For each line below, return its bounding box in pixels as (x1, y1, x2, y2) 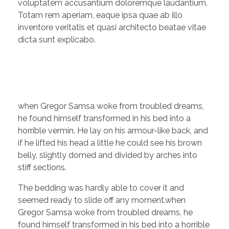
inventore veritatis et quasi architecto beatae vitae (18, 22, 206, 32)
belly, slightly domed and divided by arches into (18, 150, 197, 160)
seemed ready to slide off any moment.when (18, 195, 186, 205)
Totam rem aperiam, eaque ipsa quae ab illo (18, 10, 182, 20)
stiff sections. (18, 162, 66, 172)
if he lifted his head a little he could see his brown (18, 138, 202, 148)
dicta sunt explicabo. (18, 34, 96, 44)
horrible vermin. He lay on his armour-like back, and (18, 125, 208, 135)
